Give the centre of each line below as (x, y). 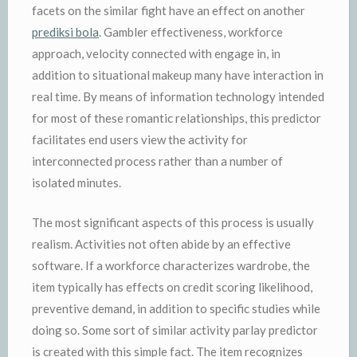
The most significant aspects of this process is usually (173, 222)
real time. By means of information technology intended (178, 96)
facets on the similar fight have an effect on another (169, 10)
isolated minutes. (76, 182)
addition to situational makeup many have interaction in (178, 75)
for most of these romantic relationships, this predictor (177, 118)
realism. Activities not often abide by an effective (161, 243)
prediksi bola (65, 32)
